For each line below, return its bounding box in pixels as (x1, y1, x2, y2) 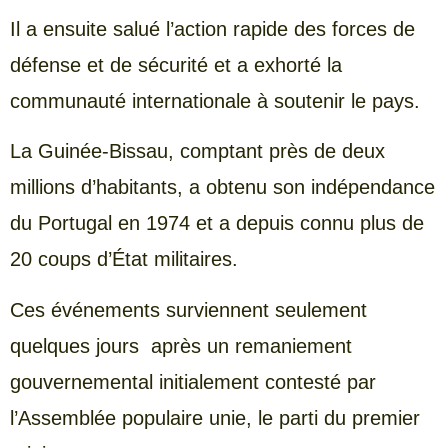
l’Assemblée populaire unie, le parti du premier (10, 406, 420, 429)
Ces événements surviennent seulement (10, 298, 367, 321)
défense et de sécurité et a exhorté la (10, 54, 342, 77)
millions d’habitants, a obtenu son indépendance (10, 176, 435, 199)
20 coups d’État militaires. (10, 248, 238, 271)
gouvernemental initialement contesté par (10, 370, 376, 393)
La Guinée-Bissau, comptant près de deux (10, 140, 385, 163)
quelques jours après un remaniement (10, 334, 352, 357)
